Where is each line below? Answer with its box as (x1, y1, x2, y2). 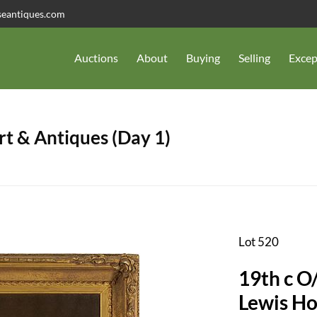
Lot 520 (238, 234, 279, 249)
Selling (238, 51, 270, 65)
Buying (186, 51, 220, 65)
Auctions (74, 51, 118, 65)
